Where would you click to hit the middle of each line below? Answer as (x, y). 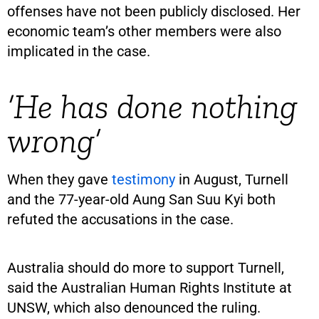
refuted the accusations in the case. (120, 219)
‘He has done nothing (152, 106)
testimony (143, 179)
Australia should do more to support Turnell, (146, 267)
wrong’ (54, 140)
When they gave (59, 179)
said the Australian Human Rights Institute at (150, 287)
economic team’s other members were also (144, 31)
